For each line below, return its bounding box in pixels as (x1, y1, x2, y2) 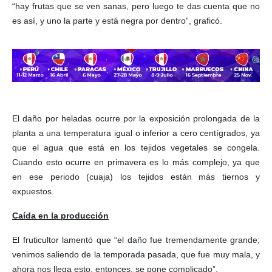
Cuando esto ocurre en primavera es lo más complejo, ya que (12, 157, 260, 167)
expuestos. (12, 186, 54, 196)
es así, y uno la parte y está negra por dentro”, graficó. (12, 15, 222, 25)
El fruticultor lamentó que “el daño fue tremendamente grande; (12, 234, 260, 245)
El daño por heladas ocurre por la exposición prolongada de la (12, 113, 260, 123)
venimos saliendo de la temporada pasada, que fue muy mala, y (12, 249, 260, 259)
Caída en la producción (12, 210, 109, 220)
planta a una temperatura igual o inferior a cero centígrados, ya (12, 127, 260, 138)
